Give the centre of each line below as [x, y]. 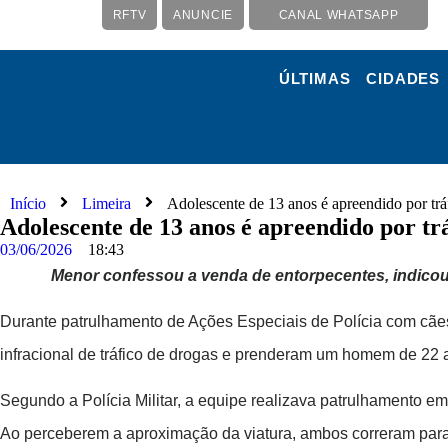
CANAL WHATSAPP [338, 15]
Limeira [106, 204]
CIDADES [403, 78]
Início [28, 204]
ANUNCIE [203, 15]
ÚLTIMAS [314, 78]
